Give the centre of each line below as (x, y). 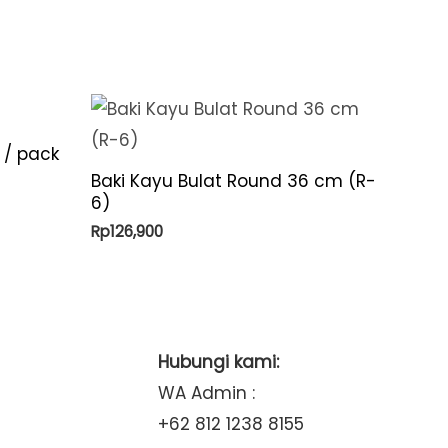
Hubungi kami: (218, 361)
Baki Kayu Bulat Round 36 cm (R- (233, 180)
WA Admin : (206, 392)
